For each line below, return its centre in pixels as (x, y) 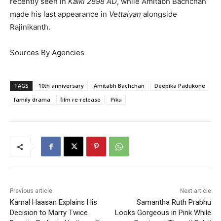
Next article (195, 191)
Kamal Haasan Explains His (54, 203)
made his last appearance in (59, 14)
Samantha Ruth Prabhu (174, 203)
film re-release (80, 100)
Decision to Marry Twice (49, 213)
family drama (32, 100)
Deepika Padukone (180, 86)
